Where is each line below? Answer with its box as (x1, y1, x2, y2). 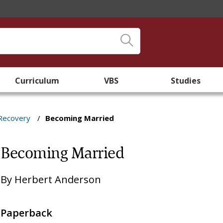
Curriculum (15, 75, 60, 86)
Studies (171, 75, 201, 86)
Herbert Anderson (14, 173, 102, 186)
